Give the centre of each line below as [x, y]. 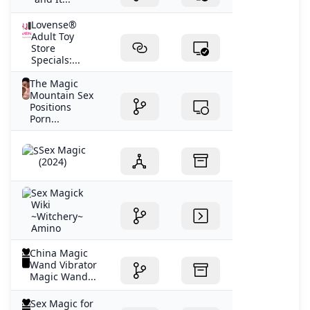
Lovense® [54, 24]
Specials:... [55, 60]
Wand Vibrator [64, 264]
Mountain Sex [62, 95]
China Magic [59, 253]
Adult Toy [52, 36]
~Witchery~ [57, 216]
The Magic [54, 83]
